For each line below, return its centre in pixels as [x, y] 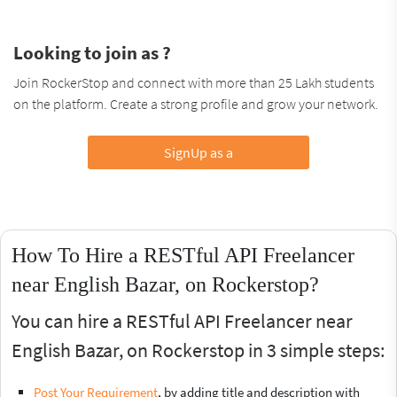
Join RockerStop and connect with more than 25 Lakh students [194, 82]
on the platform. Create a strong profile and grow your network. [196, 103]
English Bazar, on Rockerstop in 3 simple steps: [198, 350]
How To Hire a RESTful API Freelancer [183, 255]
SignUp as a [198, 152]
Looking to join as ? [92, 52]
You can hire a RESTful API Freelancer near [182, 320]
